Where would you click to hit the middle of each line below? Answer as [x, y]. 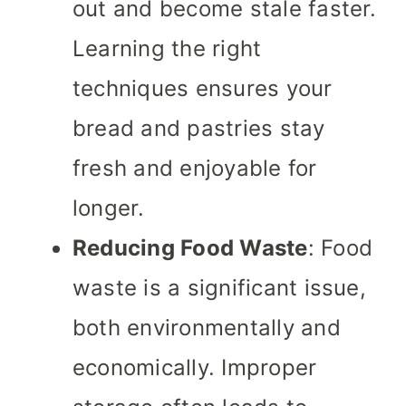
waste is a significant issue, [219, 288]
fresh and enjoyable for [195, 169]
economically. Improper [195, 368]
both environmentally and [207, 328]
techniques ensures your [203, 89]
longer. [109, 208]
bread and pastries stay [199, 129]
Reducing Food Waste [190, 248]
